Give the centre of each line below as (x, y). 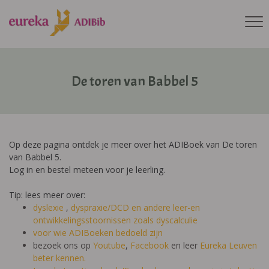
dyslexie (50, 207)
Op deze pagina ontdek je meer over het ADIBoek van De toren (133, 144)
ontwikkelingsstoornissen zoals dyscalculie (115, 220)
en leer (184, 245)
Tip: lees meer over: (48, 195)
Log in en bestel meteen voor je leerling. (87, 170)
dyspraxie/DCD (100, 207)
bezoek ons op (63, 245)
